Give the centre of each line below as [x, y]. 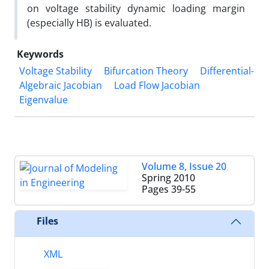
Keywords [40, 54]
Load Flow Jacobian [157, 85]
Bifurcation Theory [146, 71]
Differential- [227, 71]
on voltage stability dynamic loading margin [136, 8]
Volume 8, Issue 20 [184, 166]
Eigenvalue [44, 99]
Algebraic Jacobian [61, 85]
